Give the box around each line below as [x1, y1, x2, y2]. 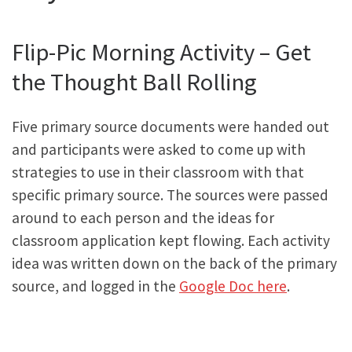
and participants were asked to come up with [12, 139, 306, 159]
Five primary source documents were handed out [12, 116, 329, 136]
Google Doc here [179, 276, 287, 295]
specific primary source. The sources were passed [12, 185, 328, 204]
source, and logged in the [12, 276, 179, 295]
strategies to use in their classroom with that [12, 162, 304, 181]
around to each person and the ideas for [12, 207, 274, 227]
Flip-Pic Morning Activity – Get [12, 36, 311, 67]
